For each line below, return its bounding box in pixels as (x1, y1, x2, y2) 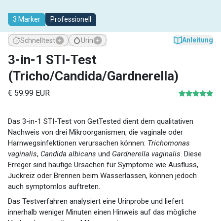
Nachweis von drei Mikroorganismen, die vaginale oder (8, 127, 183, 137)
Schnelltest (20, 36, 55, 44)
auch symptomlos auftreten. (8, 182, 100, 191)
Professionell (50, 15, 91, 24)
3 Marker (13, 15, 40, 24)
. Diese (181, 149, 202, 158)
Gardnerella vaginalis (112, 149, 181, 158)
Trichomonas (147, 138, 190, 147)
